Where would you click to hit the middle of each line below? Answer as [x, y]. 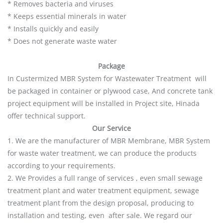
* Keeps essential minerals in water [67, 16]
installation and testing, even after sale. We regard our [100, 215]
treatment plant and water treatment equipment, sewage [103, 190]
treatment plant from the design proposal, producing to [101, 203]
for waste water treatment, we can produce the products [102, 153]
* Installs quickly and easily [53, 28]
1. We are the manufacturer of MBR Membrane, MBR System [109, 140]
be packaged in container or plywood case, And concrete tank [110, 91]
